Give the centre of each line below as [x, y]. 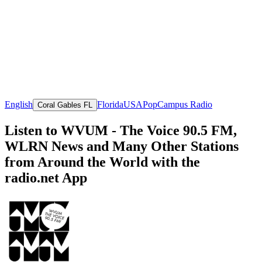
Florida [110, 104]
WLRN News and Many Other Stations [122, 146]
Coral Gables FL [65, 105]
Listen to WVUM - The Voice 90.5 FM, [121, 130]
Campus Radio [185, 104]
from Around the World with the [102, 162]
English [19, 104]
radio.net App [46, 177]
